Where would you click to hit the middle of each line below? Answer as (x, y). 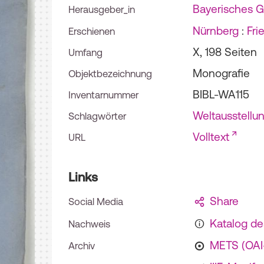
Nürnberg (216, 31)
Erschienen (92, 32)
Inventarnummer (103, 95)
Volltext (211, 137)
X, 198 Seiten (225, 52)
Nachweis (89, 224)
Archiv (82, 245)
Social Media (96, 201)
